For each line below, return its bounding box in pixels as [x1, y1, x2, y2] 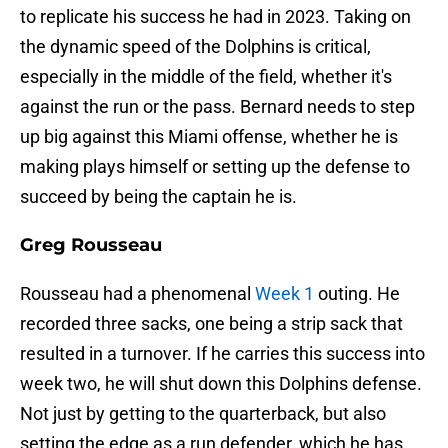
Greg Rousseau [20, 234, 162, 257]
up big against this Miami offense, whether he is [20, 126, 398, 148]
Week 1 [255, 283, 314, 305]
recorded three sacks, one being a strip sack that [20, 313, 403, 335]
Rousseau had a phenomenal [20, 283, 255, 305]
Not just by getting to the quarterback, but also [20, 403, 386, 425]
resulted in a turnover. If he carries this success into [20, 343, 425, 365]
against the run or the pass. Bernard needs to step [20, 96, 415, 118]
